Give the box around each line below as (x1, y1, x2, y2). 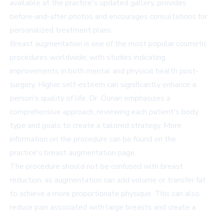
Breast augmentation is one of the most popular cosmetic (10, 38, 207, 50)
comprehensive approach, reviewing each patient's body (10, 107, 199, 118)
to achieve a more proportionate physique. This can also (10, 188, 200, 200)
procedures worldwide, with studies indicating (10, 52, 165, 63)
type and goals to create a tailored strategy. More (10, 120, 182, 131)
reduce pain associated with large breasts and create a (10, 202, 196, 213)
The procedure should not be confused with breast (10, 161, 183, 172)
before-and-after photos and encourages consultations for (10, 11, 207, 22)
